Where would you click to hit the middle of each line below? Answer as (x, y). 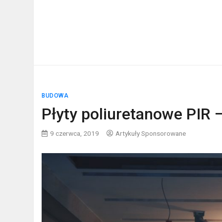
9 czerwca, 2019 (75, 133)
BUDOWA (55, 96)
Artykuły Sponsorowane (151, 133)
